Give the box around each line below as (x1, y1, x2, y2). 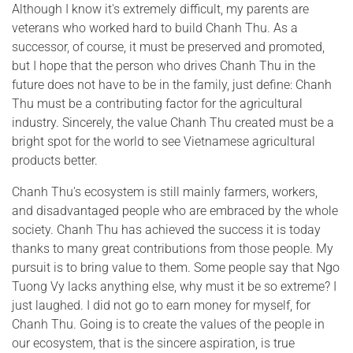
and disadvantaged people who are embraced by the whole (12, 203, 338, 219)
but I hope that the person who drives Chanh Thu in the (12, 58, 315, 74)
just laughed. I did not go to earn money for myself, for (12, 298, 310, 314)
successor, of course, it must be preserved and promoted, (12, 39, 325, 55)
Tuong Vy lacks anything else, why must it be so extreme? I (12, 279, 336, 295)
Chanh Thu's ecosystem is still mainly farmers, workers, (12, 184, 318, 200)
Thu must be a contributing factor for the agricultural (12, 96, 303, 112)
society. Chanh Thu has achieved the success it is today (12, 222, 321, 238)
